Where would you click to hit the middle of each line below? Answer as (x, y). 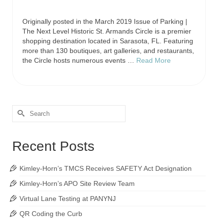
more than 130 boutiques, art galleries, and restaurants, (108, 50)
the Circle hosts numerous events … (79, 60)
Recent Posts (53, 146)
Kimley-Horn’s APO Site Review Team (77, 183)
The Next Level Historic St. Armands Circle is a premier (107, 31)
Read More (154, 60)
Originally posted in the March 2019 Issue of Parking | (105, 21)
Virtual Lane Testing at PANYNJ (68, 198)
